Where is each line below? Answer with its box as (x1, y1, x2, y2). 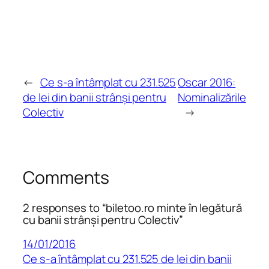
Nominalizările (178, 89, 246, 106)
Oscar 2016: (178, 74, 236, 91)
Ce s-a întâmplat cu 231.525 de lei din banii (23, 251, 232, 267)
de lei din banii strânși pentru (23, 89, 166, 106)
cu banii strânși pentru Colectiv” (23, 211, 183, 228)
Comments (23, 166, 110, 190)
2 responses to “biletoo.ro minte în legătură (23, 199, 242, 216)
